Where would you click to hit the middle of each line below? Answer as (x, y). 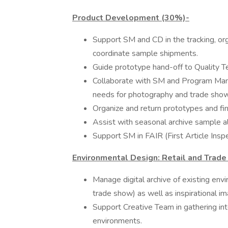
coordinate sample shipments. (145, 53)
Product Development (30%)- (131, 18)
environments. (117, 221)
